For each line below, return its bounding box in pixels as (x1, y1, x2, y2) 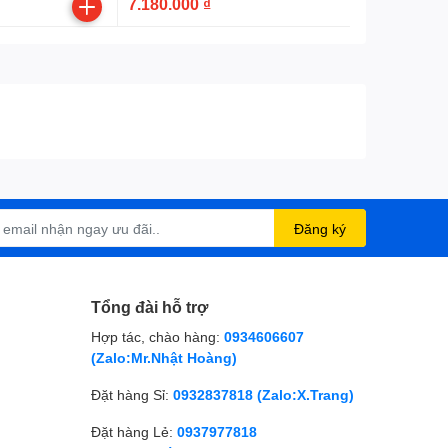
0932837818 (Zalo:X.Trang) (173, 386, 354, 403)
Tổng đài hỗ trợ (91, 297, 208, 316)
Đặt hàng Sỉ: (91, 386, 169, 403)
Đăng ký (294, 220, 346, 237)
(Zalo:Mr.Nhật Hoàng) (91, 349, 237, 366)
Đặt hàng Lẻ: (91, 423, 173, 440)
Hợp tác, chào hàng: (91, 328, 220, 345)
